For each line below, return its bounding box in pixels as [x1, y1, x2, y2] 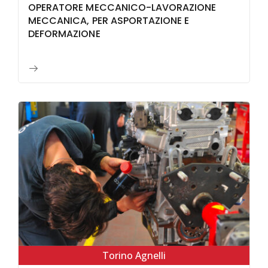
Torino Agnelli [102, 249, 166, 263]
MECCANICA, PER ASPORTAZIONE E [28, 13, 190, 28]
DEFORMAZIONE [28, 26, 100, 41]
